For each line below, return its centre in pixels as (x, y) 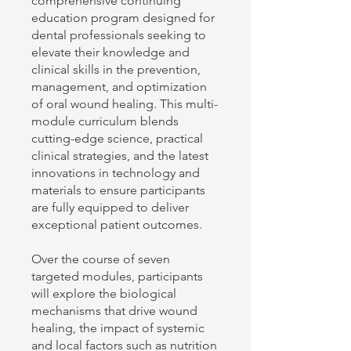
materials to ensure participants (118, 190)
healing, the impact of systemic (118, 328)
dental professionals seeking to (119, 35)
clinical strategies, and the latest (120, 156)
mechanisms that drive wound (114, 311)
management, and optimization (119, 87)
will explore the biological (104, 294)
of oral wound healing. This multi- (125, 104)
